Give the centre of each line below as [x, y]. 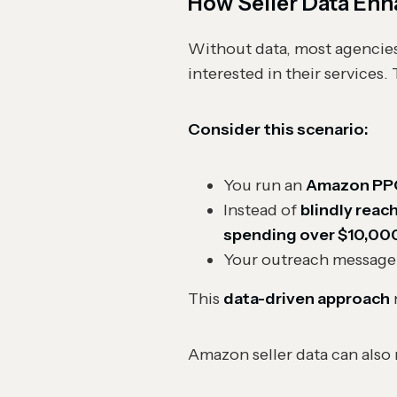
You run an [265, 185]
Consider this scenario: [278, 129]
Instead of [262, 210]
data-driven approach [307, 299]
